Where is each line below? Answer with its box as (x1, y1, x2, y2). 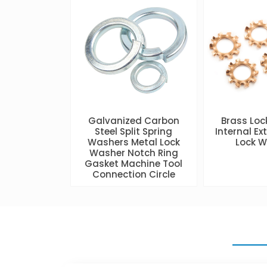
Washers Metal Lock (87, 136, 180, 149)
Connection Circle (92, 168, 175, 181)
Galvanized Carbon (88, 114, 179, 128)
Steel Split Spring (95, 125, 173, 138)
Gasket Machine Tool (85, 157, 183, 170)
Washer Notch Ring (89, 147, 178, 160)
